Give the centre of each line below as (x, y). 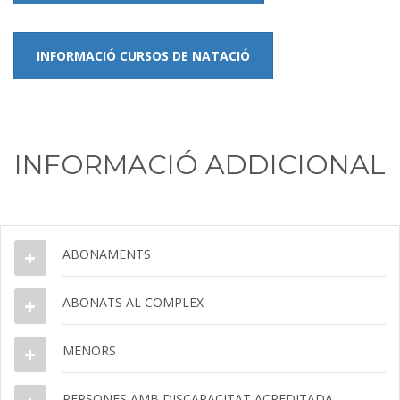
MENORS (89, 350)
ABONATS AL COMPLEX (133, 302)
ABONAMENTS (107, 254)
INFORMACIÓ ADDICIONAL (200, 164)
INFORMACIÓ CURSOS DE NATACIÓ (143, 55)
